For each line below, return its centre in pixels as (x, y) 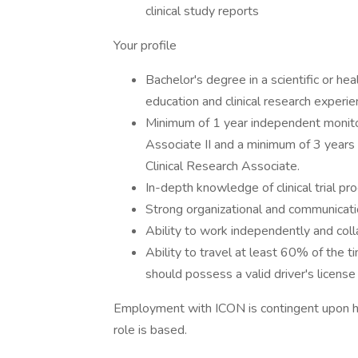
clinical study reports (202, 11)
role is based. (150, 330)
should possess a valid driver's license (251, 274)
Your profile (145, 46)
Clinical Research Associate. (223, 166)
